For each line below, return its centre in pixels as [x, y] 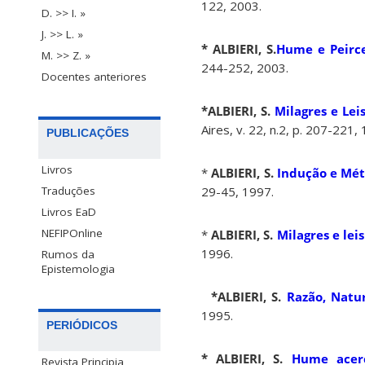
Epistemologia [78, 269]
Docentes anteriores [94, 77]
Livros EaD [69, 212]
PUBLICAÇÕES [88, 133]
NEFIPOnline [72, 233]
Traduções [68, 191]
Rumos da [68, 255]
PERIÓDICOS [82, 325]
